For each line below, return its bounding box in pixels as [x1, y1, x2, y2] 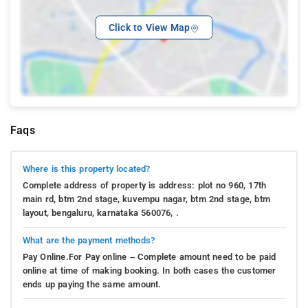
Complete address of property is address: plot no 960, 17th [22, 179, 267, 190]
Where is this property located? [22, 163, 151, 174]
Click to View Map [108, 21, 190, 34]
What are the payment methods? [22, 234, 155, 245]
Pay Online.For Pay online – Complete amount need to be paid [22, 251, 276, 262]
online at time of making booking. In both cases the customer [22, 265, 276, 276]
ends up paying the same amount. [22, 278, 162, 289]
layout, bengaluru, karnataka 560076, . [22, 207, 179, 218]
